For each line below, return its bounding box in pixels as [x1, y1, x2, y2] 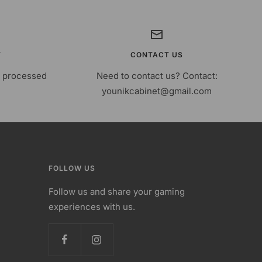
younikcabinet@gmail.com [102, 85, 212, 96]
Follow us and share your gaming [48, 186, 185, 197]
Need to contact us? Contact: [96, 70, 218, 81]
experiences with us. [48, 201, 135, 212]
